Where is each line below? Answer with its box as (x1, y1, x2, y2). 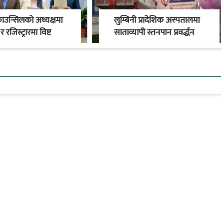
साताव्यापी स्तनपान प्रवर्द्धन (113, 25, 194, 40)
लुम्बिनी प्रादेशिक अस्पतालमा (113, 13, 200, 28)
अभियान (113, 37, 139, 53)
